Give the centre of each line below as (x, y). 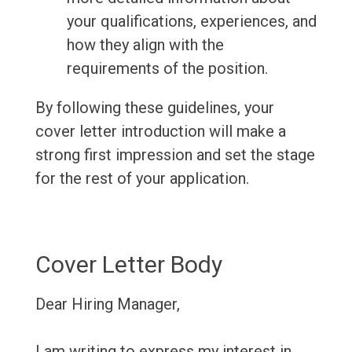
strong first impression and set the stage (175, 155)
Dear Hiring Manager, (107, 304)
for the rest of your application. (142, 179)
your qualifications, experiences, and (191, 22)
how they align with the (145, 45)
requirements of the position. (167, 69)
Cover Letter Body (128, 265)
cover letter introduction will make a (160, 132)
